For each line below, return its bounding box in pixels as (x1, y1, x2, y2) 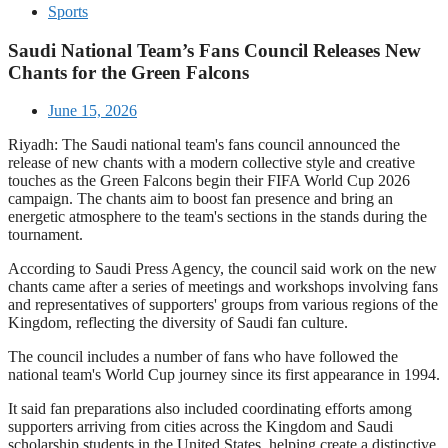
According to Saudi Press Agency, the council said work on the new (8, 260, 437, 278)
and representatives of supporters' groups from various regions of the (8, 296, 438, 314)
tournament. (8, 226, 83, 244)
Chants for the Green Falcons (8, 61, 249, 83)
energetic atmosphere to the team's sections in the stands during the (8, 208, 427, 226)
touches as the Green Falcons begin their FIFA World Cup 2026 (8, 172, 410, 190)
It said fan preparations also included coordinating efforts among (8, 400, 412, 418)
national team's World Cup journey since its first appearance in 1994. (8, 366, 440, 384)
